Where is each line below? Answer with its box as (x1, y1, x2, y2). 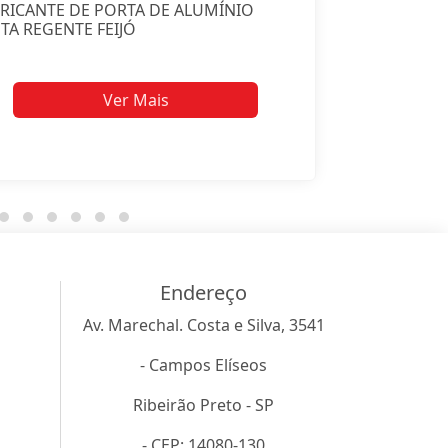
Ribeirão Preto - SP (133, 394, 274, 417)
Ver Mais (102, 89, 169, 112)
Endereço (160, 279, 247, 307)
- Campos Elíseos (140, 354, 267, 377)
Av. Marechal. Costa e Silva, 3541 (82, 314, 325, 337)
